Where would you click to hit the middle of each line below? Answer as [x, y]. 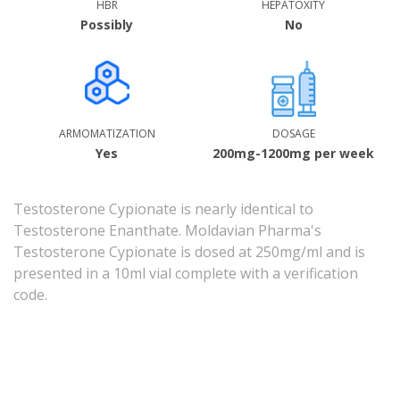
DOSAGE [293, 133]
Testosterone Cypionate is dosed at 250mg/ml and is [189, 252]
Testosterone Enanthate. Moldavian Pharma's [167, 230]
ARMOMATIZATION [107, 133]
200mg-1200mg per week [293, 153]
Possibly [107, 25]
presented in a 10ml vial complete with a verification [186, 273]
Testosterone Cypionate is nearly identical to [163, 209]
